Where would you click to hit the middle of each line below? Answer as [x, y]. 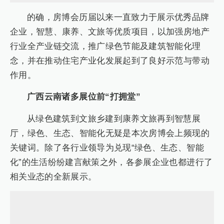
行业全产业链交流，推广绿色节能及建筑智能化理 [105, 46]
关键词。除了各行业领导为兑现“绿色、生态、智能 [107, 147]
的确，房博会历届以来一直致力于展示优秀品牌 [118, 17]
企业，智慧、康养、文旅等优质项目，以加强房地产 [110, 31]
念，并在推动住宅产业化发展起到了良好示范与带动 [110, 60]
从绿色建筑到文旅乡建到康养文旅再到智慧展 [114, 118]
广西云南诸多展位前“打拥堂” [84, 97]
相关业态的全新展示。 [53, 176]
